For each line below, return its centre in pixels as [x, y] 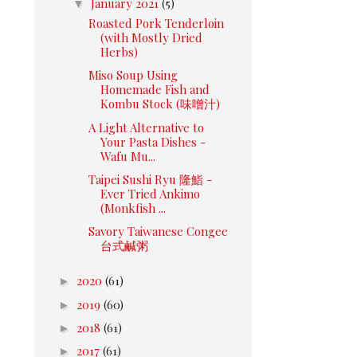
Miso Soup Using [133, 75]
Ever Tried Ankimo [150, 193]
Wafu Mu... [127, 156]
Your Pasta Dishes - [153, 141]
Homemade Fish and [155, 90]
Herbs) [119, 52]
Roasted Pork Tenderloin [156, 23]
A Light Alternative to [146, 127]
